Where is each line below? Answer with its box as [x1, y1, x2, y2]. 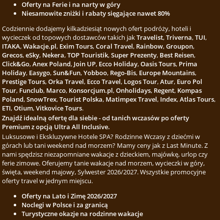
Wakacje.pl [23, 42, 57, 51]
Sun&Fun [53, 68, 81, 77]
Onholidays [116, 86, 151, 95]
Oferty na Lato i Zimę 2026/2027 [22, 192, 117, 200]
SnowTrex [27, 95, 57, 104]
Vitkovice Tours [36, 104, 82, 112]
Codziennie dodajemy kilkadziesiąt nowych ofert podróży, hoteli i [2, 24, 192, 33]
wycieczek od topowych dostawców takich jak [2, 33, 137, 42]
